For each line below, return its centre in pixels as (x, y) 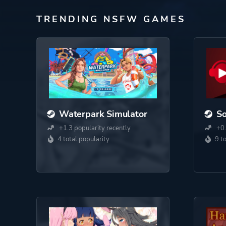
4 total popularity (83, 139)
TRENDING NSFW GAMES (111, 19)
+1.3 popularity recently (94, 128)
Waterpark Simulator (103, 114)
